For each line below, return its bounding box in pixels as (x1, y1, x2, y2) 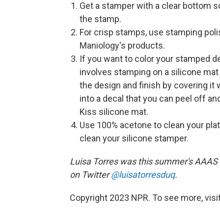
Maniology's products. (80, 40, 165, 51)
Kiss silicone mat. (80, 107, 148, 117)
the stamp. (80, 14, 121, 25)
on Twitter (70, 169, 111, 180)
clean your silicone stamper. (80, 133, 189, 144)
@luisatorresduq (111, 169, 175, 180)
